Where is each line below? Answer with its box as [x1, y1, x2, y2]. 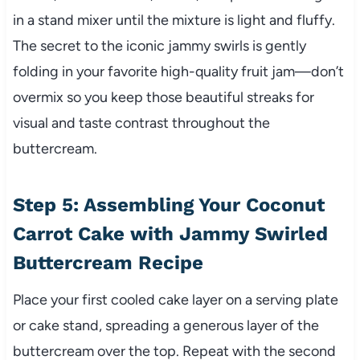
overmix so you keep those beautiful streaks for [12, 88, 314, 107]
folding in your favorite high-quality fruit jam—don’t [12, 63, 344, 81]
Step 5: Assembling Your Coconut [12, 194, 325, 217]
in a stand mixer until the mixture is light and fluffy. [12, 11, 335, 30]
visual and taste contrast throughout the [12, 114, 270, 133]
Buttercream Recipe [12, 252, 203, 275]
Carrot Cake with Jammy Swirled [12, 223, 328, 246]
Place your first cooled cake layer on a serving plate [12, 291, 338, 309]
